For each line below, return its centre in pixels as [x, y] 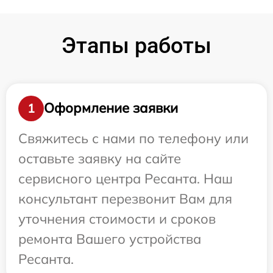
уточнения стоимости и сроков [117, 218]
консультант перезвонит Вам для [125, 198]
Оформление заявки [111, 108]
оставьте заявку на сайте [100, 158]
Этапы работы [136, 45]
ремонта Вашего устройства [110, 239]
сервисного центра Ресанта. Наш [126, 178]
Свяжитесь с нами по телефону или [133, 138]
